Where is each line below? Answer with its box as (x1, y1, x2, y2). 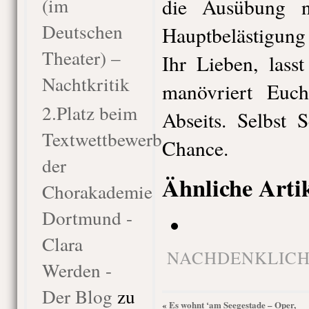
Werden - (41, 257, 112, 283)
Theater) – (41, 45, 121, 70)
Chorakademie (41, 179, 152, 204)
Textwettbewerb (41, 126, 162, 152)
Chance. (161, 134, 228, 161)
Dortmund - (41, 205, 132, 230)
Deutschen (41, 19, 123, 44)
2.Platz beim (41, 100, 137, 126)
